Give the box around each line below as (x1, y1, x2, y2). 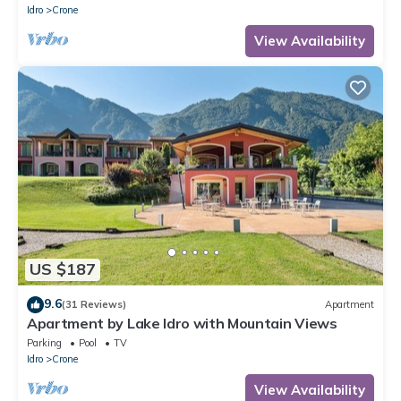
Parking (27, 336, 62, 349)
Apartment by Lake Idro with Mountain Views (27, 313, 337, 332)
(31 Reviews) (62, 298, 126, 311)
